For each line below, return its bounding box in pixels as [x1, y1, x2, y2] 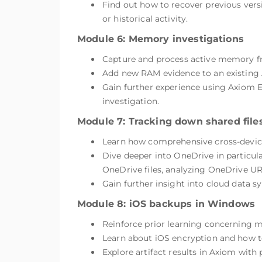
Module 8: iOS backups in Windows [77, 198, 256, 209]
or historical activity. [102, 13, 188, 24]
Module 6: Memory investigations [77, 33, 244, 44]
